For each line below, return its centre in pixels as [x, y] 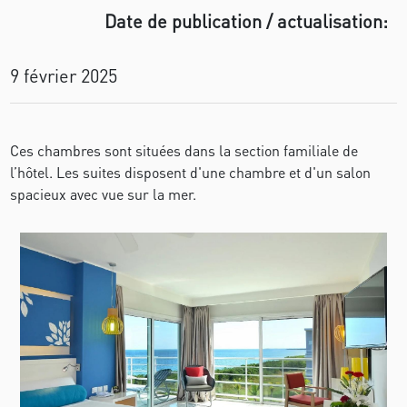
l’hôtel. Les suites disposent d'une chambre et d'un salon [191, 172]
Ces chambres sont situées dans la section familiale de [184, 150]
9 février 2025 [64, 75]
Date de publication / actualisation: [246, 21]
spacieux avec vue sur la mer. [104, 194]
